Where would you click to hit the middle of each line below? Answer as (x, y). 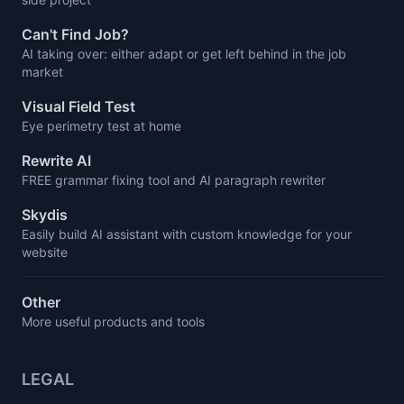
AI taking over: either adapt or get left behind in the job (184, 54)
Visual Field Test (78, 106)
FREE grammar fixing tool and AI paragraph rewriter (174, 180)
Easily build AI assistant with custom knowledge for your (187, 234)
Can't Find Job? (75, 34)
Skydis (45, 215)
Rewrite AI (56, 161)
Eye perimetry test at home (101, 126)
